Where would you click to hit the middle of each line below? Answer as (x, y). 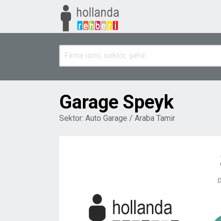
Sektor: (72, 118)
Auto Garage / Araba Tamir (130, 118)
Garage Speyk (116, 102)
